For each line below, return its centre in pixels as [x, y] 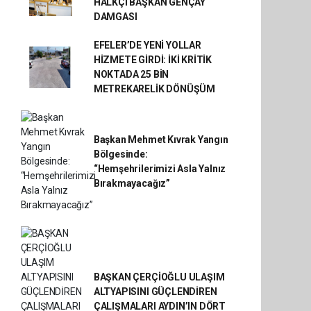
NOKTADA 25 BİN [131, 74]
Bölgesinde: [120, 154]
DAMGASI [115, 17]
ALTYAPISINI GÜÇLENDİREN [155, 292]
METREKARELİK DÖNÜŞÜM [154, 89]
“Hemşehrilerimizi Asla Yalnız [160, 168]
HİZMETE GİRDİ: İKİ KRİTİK [153, 60]
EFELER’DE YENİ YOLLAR [147, 45]
